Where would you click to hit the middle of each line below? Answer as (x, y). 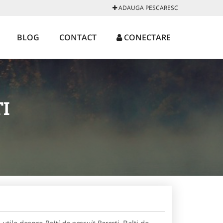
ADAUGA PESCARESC (148, 8)
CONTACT (78, 37)
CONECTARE (146, 37)
